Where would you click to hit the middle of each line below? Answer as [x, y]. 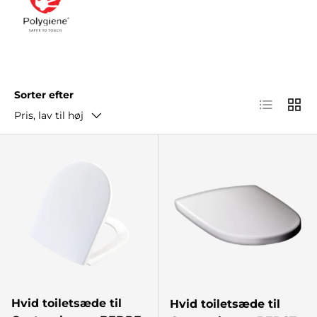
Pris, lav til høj [49, 115]
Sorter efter [44, 94]
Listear [276, 101]
